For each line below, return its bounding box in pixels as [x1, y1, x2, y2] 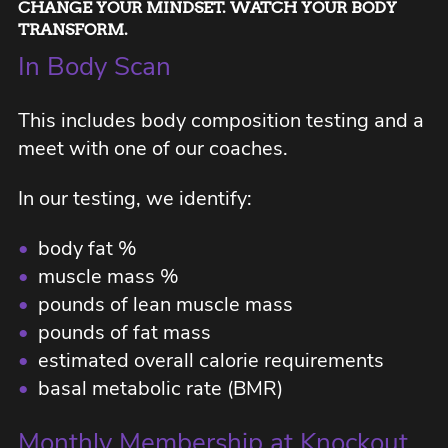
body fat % [28, 235, 137, 262]
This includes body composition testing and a [18, 107, 424, 134]
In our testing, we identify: [18, 185, 257, 212]
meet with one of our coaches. [18, 135, 293, 162]
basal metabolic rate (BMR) [28, 375, 288, 402]
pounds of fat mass [28, 319, 211, 346]
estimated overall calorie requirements [28, 347, 384, 374]
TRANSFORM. [18, 20, 128, 39]
